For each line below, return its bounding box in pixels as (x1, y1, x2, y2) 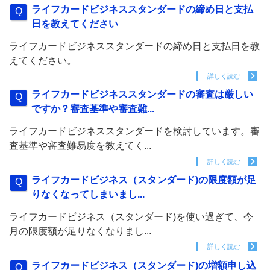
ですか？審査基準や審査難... (31, 104, 155, 115)
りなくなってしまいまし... (31, 189, 145, 200)
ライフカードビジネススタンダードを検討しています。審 (9, 126, 260, 137)
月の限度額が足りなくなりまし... (9, 225, 151, 236)
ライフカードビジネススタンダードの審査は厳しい (31, 89, 254, 100)
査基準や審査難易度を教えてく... (9, 140, 151, 151)
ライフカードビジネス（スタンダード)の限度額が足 (31, 175, 257, 186)
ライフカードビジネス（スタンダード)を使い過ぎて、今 (9, 211, 253, 222)
